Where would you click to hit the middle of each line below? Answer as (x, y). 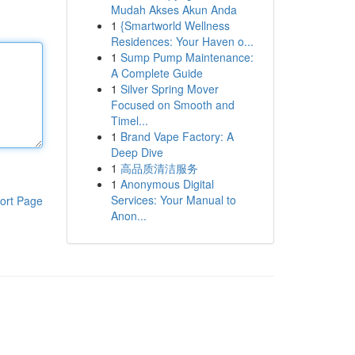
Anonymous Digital (167, 184)
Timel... (129, 120)
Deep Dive (137, 152)
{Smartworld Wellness (175, 25)
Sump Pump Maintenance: (187, 57)
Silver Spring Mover (169, 89)
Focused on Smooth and (172, 105)
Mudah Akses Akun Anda (174, 10)
